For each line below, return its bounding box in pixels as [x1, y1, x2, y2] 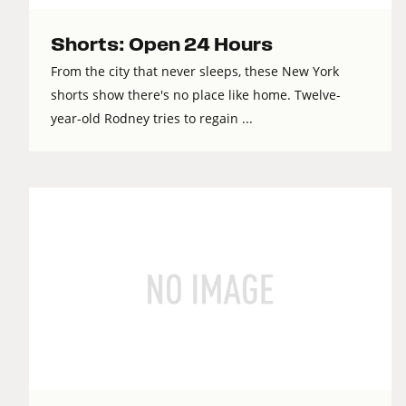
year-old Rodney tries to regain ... [51, 110, 253, 128]
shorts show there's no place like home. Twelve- [51, 86, 341, 104]
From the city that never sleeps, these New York [51, 63, 339, 81]
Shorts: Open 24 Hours [51, 35, 273, 55]
